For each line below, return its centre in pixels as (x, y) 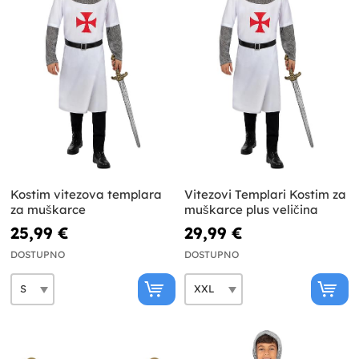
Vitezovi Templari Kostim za (265, 194)
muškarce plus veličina (251, 209)
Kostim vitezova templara (86, 194)
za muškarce (48, 209)
